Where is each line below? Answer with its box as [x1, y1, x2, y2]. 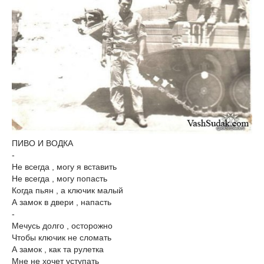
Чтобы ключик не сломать [12, 232, 111, 242]
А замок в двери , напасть [12, 197, 111, 207]
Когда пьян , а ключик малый [12, 185, 123, 195]
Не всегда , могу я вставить [12, 161, 117, 171]
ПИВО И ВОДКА [12, 138, 73, 148]
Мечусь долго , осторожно [12, 220, 113, 230]
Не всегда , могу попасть [12, 173, 107, 183]
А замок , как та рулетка [12, 244, 104, 254]
